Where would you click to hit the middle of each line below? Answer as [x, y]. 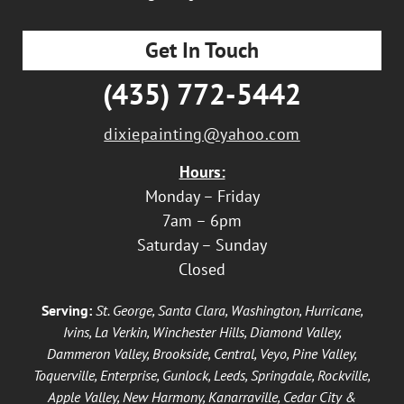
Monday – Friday [202, 196]
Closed [202, 269]
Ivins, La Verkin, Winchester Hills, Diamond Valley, [202, 331]
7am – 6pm [202, 220]
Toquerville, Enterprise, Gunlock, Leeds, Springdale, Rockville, [202, 375]
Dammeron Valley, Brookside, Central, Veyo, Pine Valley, [202, 353]
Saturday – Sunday [202, 244]
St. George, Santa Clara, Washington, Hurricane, [229, 310]
